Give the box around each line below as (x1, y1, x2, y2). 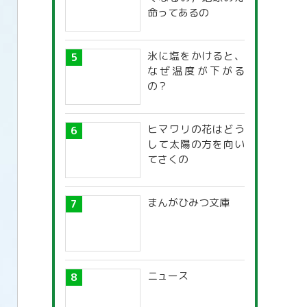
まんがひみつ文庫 (147, 195, 230, 210)
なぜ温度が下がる (147, 63, 245, 78)
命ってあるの (147, 5, 209, 20)
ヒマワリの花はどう (147, 121, 245, 136)
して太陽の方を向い (147, 136, 245, 151)
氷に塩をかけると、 (147, 48, 245, 63)
